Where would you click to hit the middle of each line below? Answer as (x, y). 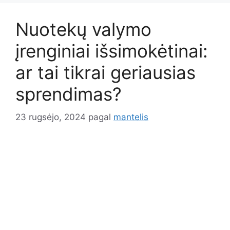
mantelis (131, 117)
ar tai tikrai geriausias (106, 73)
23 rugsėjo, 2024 (51, 117)
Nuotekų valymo (83, 30)
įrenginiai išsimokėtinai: (112, 51)
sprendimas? (69, 94)
